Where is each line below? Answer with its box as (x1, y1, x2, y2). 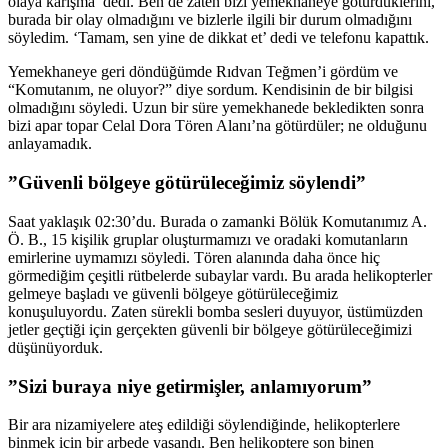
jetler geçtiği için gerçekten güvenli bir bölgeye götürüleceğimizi (8, 320, 412, 338)
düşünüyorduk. (8, 338, 103, 356)
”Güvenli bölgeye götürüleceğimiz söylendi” (8, 172, 366, 194)
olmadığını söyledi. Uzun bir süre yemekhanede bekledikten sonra (8, 99, 424, 117)
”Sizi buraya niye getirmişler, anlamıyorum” (8, 375, 372, 397)
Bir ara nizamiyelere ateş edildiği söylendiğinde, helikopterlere (8, 416, 400, 434)
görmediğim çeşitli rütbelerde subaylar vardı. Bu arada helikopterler (8, 266, 432, 284)
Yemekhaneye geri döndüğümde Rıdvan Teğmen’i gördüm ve (8, 63, 398, 81)
